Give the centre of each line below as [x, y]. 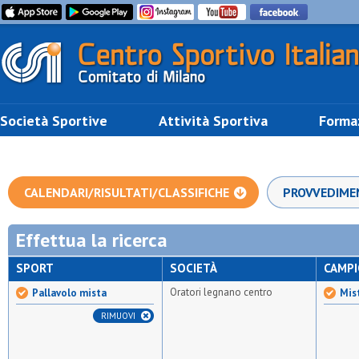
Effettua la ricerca [92, 240]
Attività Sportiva [213, 120]
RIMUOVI [118, 316]
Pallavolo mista [69, 293]
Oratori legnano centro [221, 292]
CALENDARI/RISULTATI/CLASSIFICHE [127, 192]
